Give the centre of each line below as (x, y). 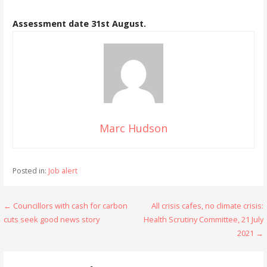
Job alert (63, 170)
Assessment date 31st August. (80, 23)
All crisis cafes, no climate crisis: (207, 205)
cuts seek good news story (52, 219)
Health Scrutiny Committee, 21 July (203, 219)
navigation (45, 230)
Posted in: (30, 170)
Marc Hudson (133, 128)
